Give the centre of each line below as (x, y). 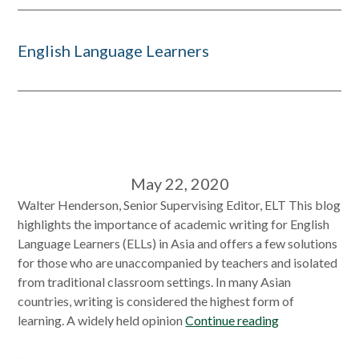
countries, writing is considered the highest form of (156, 301)
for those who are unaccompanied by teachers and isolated (178, 262)
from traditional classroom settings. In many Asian (155, 282)
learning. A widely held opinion (102, 320)
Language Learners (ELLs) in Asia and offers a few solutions (178, 243)
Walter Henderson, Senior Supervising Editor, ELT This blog (179, 205)
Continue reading (232, 320)
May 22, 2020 (179, 184)
